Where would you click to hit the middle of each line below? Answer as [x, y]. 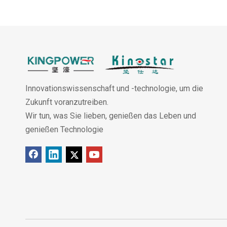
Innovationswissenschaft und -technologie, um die [114, 88]
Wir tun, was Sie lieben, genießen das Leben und [111, 116]
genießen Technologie [64, 129]
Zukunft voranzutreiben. [67, 102]
